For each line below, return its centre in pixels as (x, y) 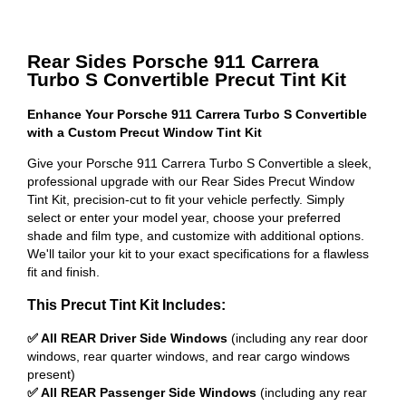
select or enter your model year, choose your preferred (184, 217)
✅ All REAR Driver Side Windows (127, 338)
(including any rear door (298, 338)
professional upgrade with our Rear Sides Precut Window (191, 181)
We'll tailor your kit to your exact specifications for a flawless (198, 253)
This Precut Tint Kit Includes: (126, 305)
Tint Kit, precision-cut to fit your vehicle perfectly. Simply (186, 199)
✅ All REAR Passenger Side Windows (142, 392)
